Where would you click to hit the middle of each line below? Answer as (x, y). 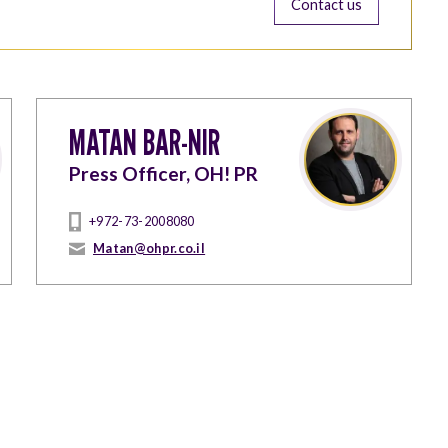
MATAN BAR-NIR (144, 142)
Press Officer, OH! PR (163, 174)
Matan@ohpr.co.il (149, 248)
